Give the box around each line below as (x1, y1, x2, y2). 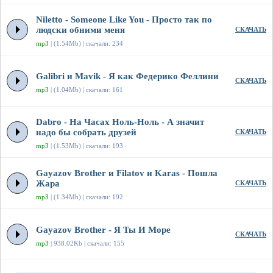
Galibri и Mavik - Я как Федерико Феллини (36, 71, 219, 82)
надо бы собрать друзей (36, 127, 136, 138)
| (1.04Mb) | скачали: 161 (49, 86, 123, 94)
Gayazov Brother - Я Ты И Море (36, 225, 171, 235)
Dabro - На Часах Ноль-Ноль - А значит (36, 117, 204, 127)
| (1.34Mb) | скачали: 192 (49, 193, 123, 201)
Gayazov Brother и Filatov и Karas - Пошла (36, 168, 218, 179)
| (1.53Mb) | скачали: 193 (49, 142, 123, 150)
